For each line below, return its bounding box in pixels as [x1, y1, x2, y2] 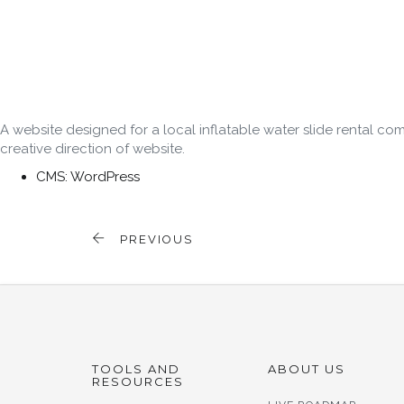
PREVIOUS [115, 233, 193, 246]
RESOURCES [92, 374, 184, 389]
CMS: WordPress [36, 169, 140, 185]
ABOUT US [268, 362, 345, 376]
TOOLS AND [92, 362, 180, 376]
